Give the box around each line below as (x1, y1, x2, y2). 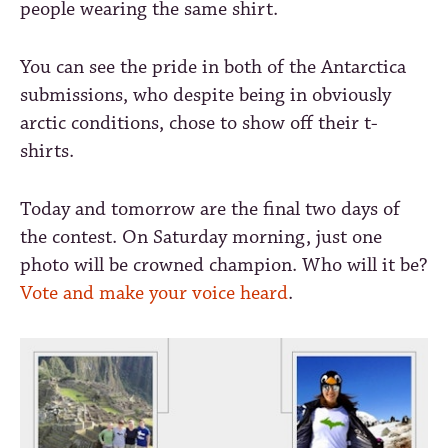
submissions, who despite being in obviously (20, 82, 391, 108)
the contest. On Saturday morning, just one (20, 224, 382, 250)
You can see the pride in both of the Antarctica (20, 54, 406, 80)
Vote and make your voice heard (20, 280, 288, 306)
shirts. (20, 138, 74, 164)
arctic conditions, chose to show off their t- (20, 110, 378, 136)
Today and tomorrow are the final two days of (20, 196, 400, 222)
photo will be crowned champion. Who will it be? (20, 252, 428, 278)
